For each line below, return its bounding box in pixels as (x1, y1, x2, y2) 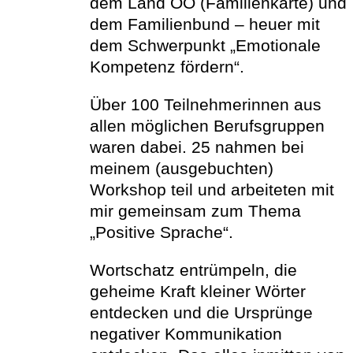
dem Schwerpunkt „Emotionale (89, 36, 321, 54)
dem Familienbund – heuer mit (89, 15, 320, 33)
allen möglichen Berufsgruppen (89, 117, 325, 135)
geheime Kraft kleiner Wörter (89, 282, 306, 300)
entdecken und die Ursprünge (89, 303, 313, 321)
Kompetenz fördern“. (89, 58, 244, 76)
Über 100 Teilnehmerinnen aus (89, 95, 321, 113)
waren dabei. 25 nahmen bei (89, 138, 304, 156)
